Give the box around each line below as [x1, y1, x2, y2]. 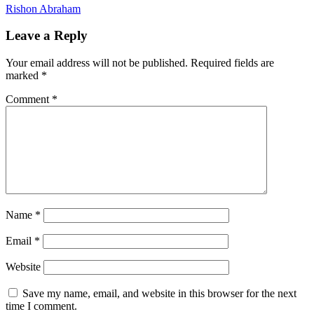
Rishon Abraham [6, 2, 81, 15]
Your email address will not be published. [6, 57, 188, 69]
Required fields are [191, 57, 274, 69]
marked [6, 69, 41, 82]
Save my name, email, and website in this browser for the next [22, 287, 296, 300]
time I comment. [6, 300, 77, 313]
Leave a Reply [6, 28, 88, 43]
